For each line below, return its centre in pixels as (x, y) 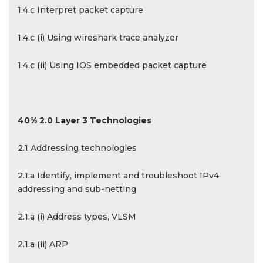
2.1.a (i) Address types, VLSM (77, 217)
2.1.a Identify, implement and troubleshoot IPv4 (118, 176)
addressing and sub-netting (77, 189)
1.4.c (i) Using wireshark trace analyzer (98, 38)
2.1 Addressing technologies (77, 148)
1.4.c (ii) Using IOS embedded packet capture (112, 65)
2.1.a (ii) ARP (43, 244)
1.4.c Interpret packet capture (80, 10)
